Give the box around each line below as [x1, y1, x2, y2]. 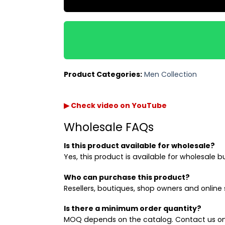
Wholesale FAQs [64, 119, 154, 136]
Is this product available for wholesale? [64, 141, 215, 151]
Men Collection [144, 69, 197, 79]
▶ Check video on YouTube [64, 100, 167, 110]
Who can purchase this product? [64, 172, 190, 182]
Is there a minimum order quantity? [64, 203, 201, 214]
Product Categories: [64, 69, 142, 79]
